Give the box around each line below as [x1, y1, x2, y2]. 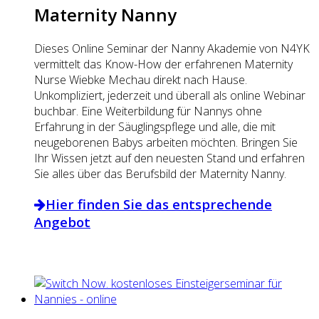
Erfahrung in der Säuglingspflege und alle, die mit [34, 119, 276, 135]
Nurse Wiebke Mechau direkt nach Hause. [34, 72, 247, 88]
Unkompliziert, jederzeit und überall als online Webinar [34, 88, 305, 104]
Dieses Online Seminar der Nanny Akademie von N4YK [34, 41, 310, 57]
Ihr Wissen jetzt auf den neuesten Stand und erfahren [34, 150, 305, 167]
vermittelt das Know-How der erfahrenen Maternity [34, 56, 293, 73]
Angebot [34, 212, 90, 231]
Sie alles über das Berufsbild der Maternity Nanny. [34, 166, 286, 182]
